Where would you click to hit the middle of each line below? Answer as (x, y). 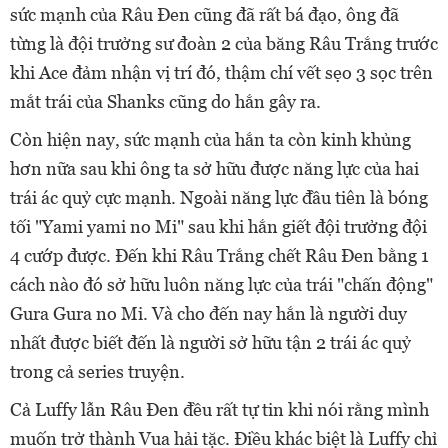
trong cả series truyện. (97, 372)
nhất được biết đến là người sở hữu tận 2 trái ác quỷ (210, 343)
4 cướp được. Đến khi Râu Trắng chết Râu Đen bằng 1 (219, 256)
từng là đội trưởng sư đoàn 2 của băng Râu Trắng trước (224, 44)
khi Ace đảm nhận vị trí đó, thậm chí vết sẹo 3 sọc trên (221, 73)
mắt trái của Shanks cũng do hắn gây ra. (165, 102)
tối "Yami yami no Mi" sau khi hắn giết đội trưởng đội (218, 227)
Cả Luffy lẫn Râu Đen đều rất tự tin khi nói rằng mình (219, 410)
